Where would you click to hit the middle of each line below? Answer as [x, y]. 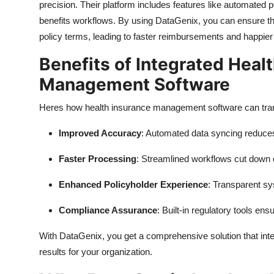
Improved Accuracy [100, 133]
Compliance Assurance [108, 210]
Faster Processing [98, 158]
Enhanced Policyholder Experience [133, 184]
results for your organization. [96, 251]
